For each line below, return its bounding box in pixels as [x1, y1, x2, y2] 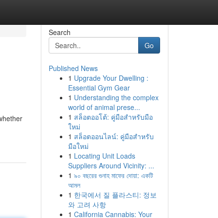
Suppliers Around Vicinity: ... [68, 161, 154, 170]
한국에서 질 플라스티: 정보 [73, 190, 157, 200]
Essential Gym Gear [68, 83, 130, 92]
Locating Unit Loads [73, 151, 135, 161]
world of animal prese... [68, 102, 140, 112]
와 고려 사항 [68, 200, 106, 209]
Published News [48, 63, 98, 73]
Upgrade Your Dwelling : [73, 73, 148, 83]
